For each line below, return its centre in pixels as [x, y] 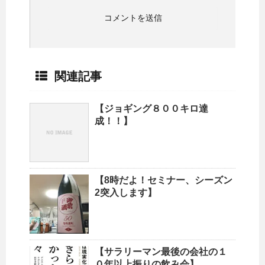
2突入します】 [126, 193]
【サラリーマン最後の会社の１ [161, 252]
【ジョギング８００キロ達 [151, 109]
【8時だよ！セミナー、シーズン [164, 180]
